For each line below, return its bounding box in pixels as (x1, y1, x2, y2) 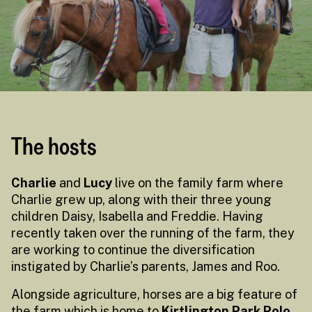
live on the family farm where (112, 175, 283, 190)
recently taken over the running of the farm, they (11, 225, 295, 240)
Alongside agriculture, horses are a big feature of (11, 286, 297, 302)
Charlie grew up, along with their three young (11, 192, 272, 207)
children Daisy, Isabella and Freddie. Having (11, 208, 263, 224)
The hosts (11, 130, 97, 161)
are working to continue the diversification (11, 242, 255, 257)
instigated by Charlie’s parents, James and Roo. (11, 258, 280, 274)
